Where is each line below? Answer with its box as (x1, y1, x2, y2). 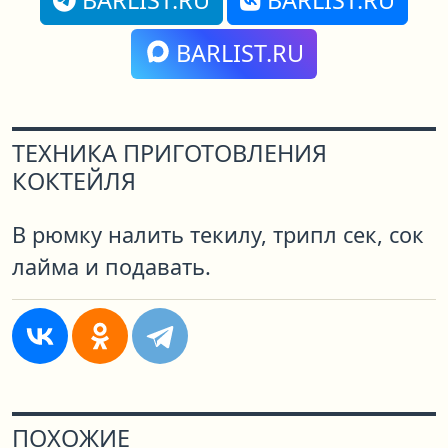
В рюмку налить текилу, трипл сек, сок (12, 220, 424, 250)
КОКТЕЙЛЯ (12, 165, 136, 198)
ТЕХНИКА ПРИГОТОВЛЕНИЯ (12, 137, 327, 170)
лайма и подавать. (12, 252, 211, 282)
